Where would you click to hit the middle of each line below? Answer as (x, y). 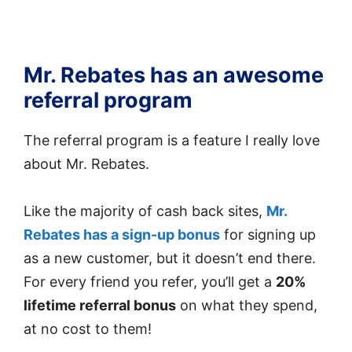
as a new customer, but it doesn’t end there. (170, 258)
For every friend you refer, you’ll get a (150, 282)
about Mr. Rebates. (86, 163)
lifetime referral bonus (100, 306)
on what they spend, (247, 306)
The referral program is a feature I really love (172, 140)
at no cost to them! (88, 329)
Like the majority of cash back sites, (145, 211)
